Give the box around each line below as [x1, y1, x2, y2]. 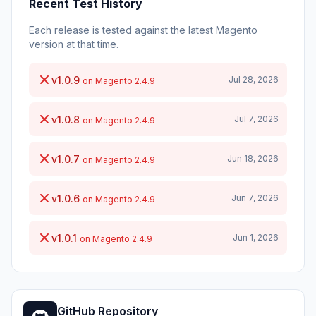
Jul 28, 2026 [229, 74, 279, 85]
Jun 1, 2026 [233, 232, 279, 243]
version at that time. [29, 38, 119, 50]
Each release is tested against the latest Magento [29, 24, 257, 36]
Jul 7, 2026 [234, 114, 279, 124]
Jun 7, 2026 [231, 193, 279, 203]
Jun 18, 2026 [227, 153, 279, 164]
